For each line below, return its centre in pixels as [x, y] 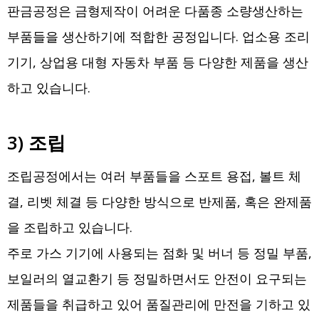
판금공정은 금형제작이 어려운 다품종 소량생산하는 [155, 11]
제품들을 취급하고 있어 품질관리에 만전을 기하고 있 [159, 304]
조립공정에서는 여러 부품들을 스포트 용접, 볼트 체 [154, 176]
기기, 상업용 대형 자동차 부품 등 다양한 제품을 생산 [158, 62]
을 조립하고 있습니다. [70, 228]
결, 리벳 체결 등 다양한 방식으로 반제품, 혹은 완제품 [159, 202]
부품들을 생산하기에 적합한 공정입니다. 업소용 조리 [158, 37]
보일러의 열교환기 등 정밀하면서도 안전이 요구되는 [157, 279]
